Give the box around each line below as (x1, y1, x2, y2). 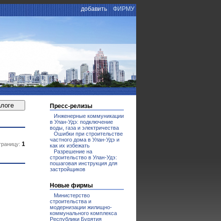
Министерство (54, 192, 90, 198)
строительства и (50, 198, 91, 204)
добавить (81, 5, 107, 12)
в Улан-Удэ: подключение (50, 119, 113, 125)
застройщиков (50, 166, 85, 172)
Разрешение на (54, 148, 92, 154)
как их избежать (50, 143, 90, 148)
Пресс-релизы (50, 103, 92, 110)
